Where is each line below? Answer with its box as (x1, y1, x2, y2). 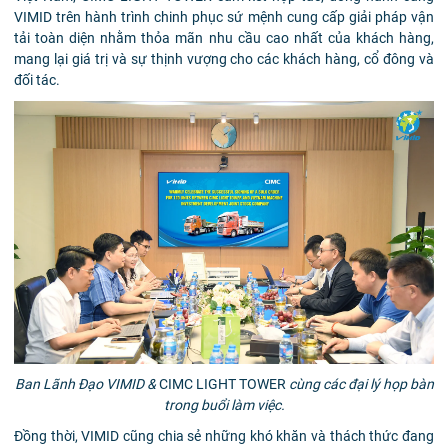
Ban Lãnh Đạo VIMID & (14, 375, 159, 392)
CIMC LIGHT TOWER (158, 375, 286, 392)
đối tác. (14, 72, 60, 89)
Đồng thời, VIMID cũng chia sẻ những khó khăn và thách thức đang (14, 427, 434, 444)
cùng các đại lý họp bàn (285, 375, 434, 392)
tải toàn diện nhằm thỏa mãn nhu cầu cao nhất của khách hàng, (14, 30, 434, 47)
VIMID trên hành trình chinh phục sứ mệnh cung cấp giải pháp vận (14, 9, 434, 26)
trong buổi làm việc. (163, 396, 285, 413)
